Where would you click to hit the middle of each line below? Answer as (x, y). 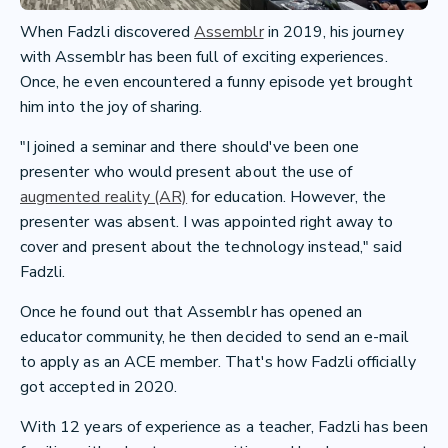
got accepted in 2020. (99, 387)
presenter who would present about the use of (186, 172)
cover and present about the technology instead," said (211, 247)
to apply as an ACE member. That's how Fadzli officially (218, 362)
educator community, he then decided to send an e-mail (214, 337)
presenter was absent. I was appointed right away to (207, 222)
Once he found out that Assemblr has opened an (191, 312)
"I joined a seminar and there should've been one (190, 147)
